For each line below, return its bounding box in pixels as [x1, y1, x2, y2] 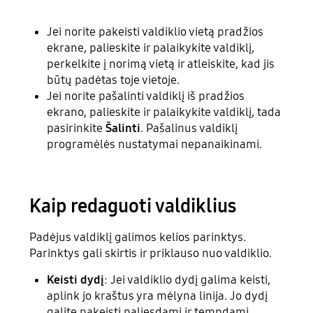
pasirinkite [47, 120, 106, 136]
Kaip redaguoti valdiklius [29, 195, 237, 218]
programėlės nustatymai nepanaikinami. [47, 136, 263, 152]
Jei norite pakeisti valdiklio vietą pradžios [47, 24, 264, 39]
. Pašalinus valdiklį [140, 120, 238, 136]
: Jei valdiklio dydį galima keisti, [104, 272, 271, 288]
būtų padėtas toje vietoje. [47, 72, 180, 87]
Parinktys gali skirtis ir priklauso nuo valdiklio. [29, 246, 272, 261]
